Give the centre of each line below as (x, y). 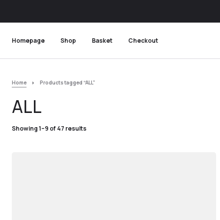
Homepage (28, 40)
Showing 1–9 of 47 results (49, 128)
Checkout (143, 40)
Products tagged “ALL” (67, 82)
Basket (102, 40)
